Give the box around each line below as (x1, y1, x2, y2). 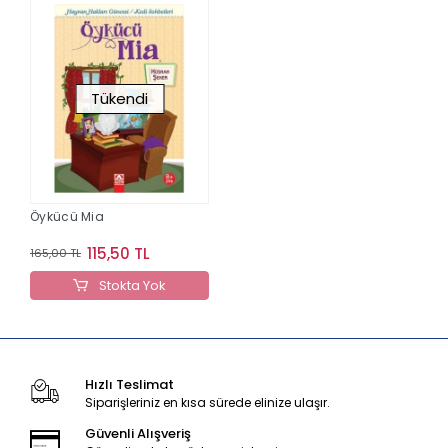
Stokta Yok (95, 275, 166, 295)
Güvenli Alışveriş (84, 423, 191, 443)
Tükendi (91, 87, 148, 109)
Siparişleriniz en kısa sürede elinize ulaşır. (84, 393, 330, 411)
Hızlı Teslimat (84, 374, 174, 394)
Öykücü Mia (30, 207, 104, 225)
